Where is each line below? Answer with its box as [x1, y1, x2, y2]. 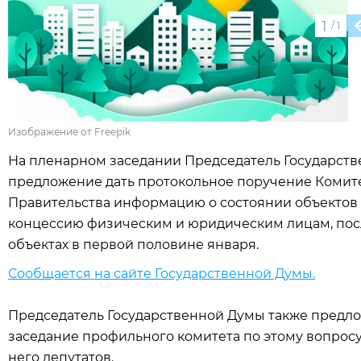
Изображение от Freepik [8, 126, 131, 138]
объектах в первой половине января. [8, 237, 259, 252]
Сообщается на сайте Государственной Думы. [8, 266, 315, 281]
